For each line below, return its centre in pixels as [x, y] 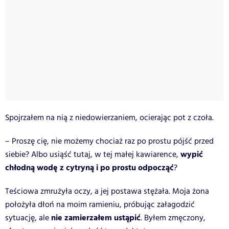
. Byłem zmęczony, [173, 218]
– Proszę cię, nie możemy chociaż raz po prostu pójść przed [109, 141]
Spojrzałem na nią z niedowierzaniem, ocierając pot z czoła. [109, 118]
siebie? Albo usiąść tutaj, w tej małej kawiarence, [93, 154]
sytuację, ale [28, 218]
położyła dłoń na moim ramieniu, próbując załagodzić [100, 204]
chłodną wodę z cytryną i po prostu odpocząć [89, 168]
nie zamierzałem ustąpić [96, 218]
